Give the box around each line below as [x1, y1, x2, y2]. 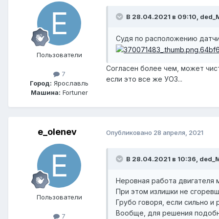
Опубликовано [106, 128, 153, 136]
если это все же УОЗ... [106, 75, 182, 84]
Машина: [30, 88, 61, 96]
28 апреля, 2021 [153, 128, 203, 136]
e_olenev [38, 126, 77, 137]
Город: [30, 79, 52, 87]
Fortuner [60, 88, 88, 96]
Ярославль [52, 79, 88, 87]
